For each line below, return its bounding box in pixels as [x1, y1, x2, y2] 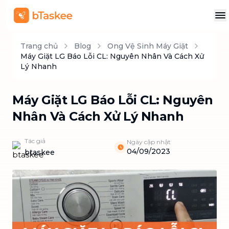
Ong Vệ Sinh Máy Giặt [107, 41, 188, 51]
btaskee [25, 148, 55, 157]
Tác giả [25, 137, 45, 145]
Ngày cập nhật [127, 138, 171, 146]
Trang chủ [20, 41, 58, 51]
